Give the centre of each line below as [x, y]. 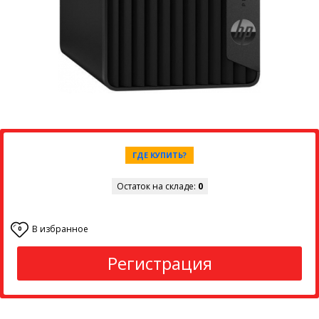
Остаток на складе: [157, 187]
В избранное [60, 229]
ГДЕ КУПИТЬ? [159, 155]
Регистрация [159, 263]
